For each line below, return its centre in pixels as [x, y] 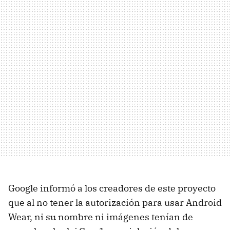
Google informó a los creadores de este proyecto [112, 188]
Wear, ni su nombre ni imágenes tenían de [101, 217]
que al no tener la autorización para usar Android [115, 202]
